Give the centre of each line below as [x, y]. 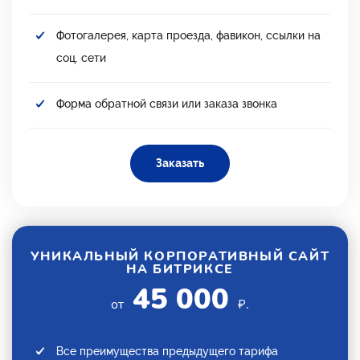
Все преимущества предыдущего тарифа [167, 351]
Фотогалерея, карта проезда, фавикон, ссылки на [188, 35]
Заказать [180, 163]
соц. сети [81, 57]
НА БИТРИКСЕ [180, 269]
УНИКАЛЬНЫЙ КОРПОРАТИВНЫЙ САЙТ [180, 256]
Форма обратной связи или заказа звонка [167, 103]
